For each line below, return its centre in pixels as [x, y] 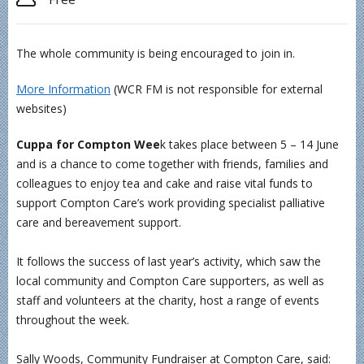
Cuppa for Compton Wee [88, 144]
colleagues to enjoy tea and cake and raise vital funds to [165, 183]
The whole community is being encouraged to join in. [156, 53]
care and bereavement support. [99, 222]
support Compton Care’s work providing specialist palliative [171, 203]
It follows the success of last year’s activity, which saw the [169, 261]
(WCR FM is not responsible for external [217, 89]
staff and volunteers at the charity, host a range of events [168, 300]
